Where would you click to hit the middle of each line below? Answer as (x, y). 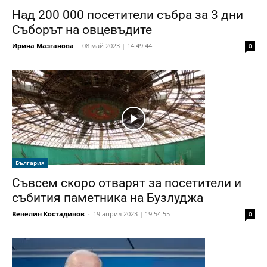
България (30, 162)
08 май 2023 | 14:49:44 (117, 45)
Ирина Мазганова (43, 45)
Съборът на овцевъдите (82, 30)
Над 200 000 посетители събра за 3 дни (128, 15)
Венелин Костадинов (48, 213)
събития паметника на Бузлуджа (108, 198)
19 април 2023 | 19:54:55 (131, 213)
